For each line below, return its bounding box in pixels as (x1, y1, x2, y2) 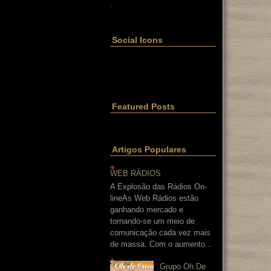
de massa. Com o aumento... (110, 239, 212, 249)
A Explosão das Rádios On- (110, 181, 207, 191)
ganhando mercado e (110, 204, 183, 214)
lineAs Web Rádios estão (110, 193, 198, 203)
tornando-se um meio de (110, 216, 195, 226)
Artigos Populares (112, 144, 186, 154)
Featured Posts (112, 101, 175, 111)
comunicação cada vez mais (110, 227, 211, 237)
